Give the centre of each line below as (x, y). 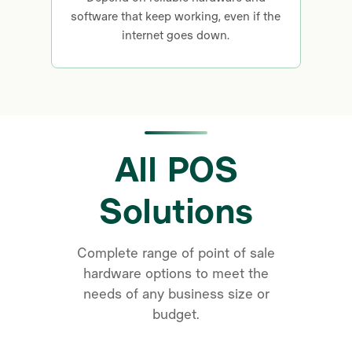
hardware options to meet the (176, 273)
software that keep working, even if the (176, 16)
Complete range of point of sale (176, 252)
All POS (176, 167)
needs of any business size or (176, 293)
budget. (176, 313)
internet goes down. (176, 35)
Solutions (176, 209)
